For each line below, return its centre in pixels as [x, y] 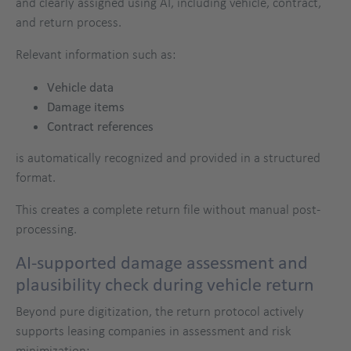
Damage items [86, 107]
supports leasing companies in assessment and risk [154, 331]
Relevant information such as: [96, 54]
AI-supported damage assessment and [162, 263]
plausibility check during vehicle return [165, 285]
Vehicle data [80, 87]
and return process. [69, 22]
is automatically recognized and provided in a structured [168, 158]
